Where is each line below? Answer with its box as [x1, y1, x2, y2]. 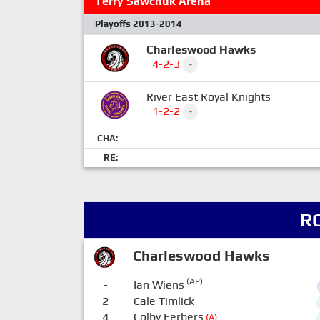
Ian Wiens [133, 278, 184, 291]
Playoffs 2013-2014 [95, 19, 182, 29]
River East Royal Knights [146, 90, 271, 104]
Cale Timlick [133, 294, 194, 308]
